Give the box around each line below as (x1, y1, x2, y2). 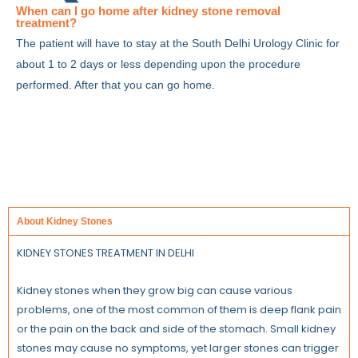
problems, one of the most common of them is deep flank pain (17, 301, 341, 317)
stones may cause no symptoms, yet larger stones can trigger (17, 340, 339, 356)
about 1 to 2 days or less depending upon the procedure (16, 58, 300, 71)
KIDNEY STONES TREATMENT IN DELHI (17, 245, 194, 261)
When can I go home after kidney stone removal (16, 4, 280, 18)
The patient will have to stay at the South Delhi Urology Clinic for (16, 37, 340, 50)
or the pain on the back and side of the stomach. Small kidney (17, 320, 336, 336)
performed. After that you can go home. (16, 78, 215, 92)
